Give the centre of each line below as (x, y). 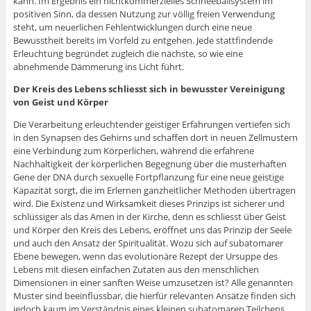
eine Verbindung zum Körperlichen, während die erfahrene (133, 151)
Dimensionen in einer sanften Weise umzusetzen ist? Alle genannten (153, 283)
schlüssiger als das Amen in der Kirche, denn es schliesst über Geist (149, 217)
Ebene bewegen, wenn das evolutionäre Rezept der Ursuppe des (145, 257)
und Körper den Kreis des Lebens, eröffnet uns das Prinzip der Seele (152, 230)
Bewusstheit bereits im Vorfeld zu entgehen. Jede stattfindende (143, 41)
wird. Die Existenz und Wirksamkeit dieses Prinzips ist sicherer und (149, 204)
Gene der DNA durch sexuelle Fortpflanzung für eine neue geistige (148, 177)
